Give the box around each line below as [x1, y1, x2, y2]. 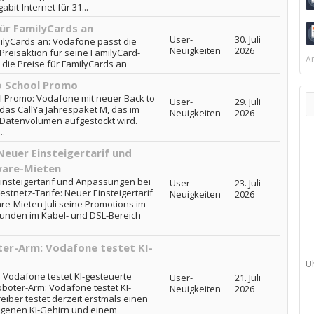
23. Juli [234, 177, 261, 189]
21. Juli [234, 271, 261, 284]
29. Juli [234, 95, 261, 108]
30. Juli [234, 33, 261, 46]
